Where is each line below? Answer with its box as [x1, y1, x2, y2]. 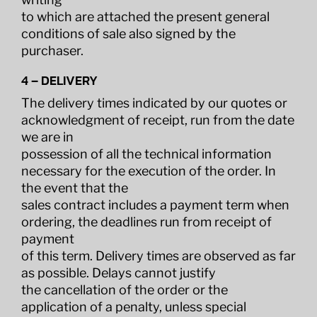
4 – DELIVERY [21, 71, 98, 90]
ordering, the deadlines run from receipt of [21, 214, 272, 229]
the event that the [21, 180, 128, 195]
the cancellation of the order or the [21, 282, 228, 297]
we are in [21, 129, 74, 144]
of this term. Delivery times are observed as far [21, 248, 296, 263]
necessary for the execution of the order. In [21, 163, 276, 178]
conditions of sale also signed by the [21, 26, 236, 41]
